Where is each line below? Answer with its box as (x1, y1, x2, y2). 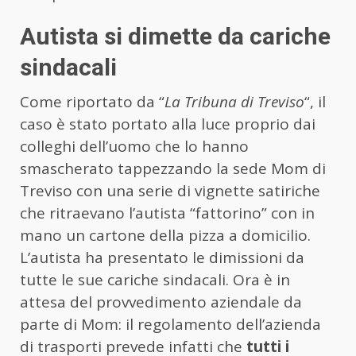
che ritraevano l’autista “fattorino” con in (20, 202, 315, 223)
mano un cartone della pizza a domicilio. (20, 224, 311, 246)
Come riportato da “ (20, 91, 164, 112)
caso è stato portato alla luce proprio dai (20, 113, 315, 134)
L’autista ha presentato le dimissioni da (20, 246, 304, 268)
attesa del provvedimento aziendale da (20, 291, 302, 312)
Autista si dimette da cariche (20, 21, 331, 50)
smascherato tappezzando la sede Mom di (20, 157, 326, 179)
